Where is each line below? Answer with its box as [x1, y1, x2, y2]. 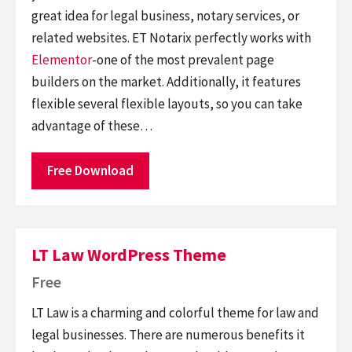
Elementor [31, 51, 92, 68]
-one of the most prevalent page [92, 51, 274, 68]
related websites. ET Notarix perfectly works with [31, 29, 311, 46]
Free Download [47, 162, 134, 179]
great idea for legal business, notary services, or [31, 7, 299, 24]
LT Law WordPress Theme [31, 244, 226, 266]
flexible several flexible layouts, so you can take [31, 95, 302, 112]
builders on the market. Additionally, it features [31, 73, 301, 90]
